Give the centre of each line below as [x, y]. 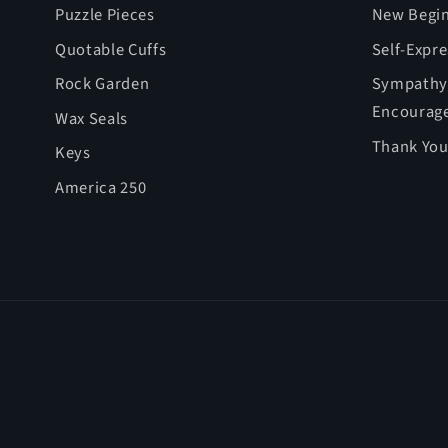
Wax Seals [91, 118]
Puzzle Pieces [105, 15]
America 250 [101, 188]
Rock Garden [102, 84]
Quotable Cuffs [111, 49]
